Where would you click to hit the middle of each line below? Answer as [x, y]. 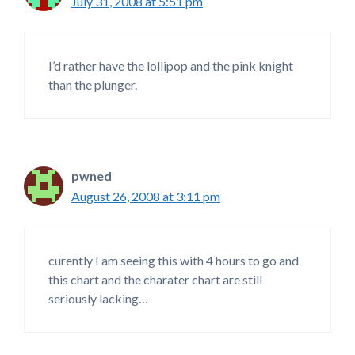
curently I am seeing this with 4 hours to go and [174, 261]
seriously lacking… [98, 299]
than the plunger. [93, 85]
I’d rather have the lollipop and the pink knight [171, 66]
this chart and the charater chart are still [155, 280]
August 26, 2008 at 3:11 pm [146, 197]
